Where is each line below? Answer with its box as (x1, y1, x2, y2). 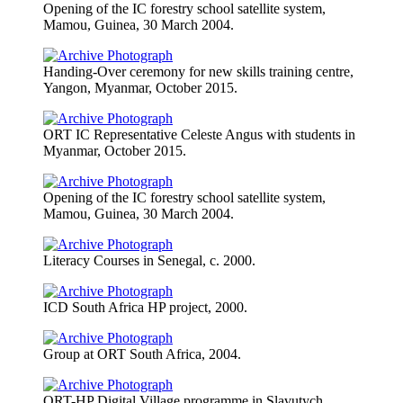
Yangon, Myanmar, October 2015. (43, 79, 237, 95)
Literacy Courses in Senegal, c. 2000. (43, 252, 255, 268)
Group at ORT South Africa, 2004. (43, 345, 241, 362)
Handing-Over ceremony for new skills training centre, (43, 63, 354, 79)
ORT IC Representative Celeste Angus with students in (43, 126, 355, 142)
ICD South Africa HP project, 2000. (43, 299, 247, 315)
